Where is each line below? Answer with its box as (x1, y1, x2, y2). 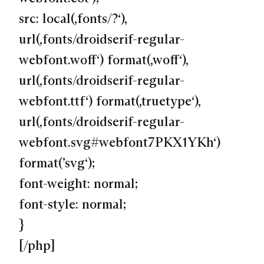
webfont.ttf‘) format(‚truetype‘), (19, 93, 200, 110)
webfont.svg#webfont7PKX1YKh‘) (19, 134, 220, 151)
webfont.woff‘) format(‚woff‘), (19, 51, 188, 68)
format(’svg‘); (19, 154, 95, 171)
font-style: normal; (19, 196, 126, 213)
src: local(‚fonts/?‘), (19, 10, 127, 27)
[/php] (19, 237, 55, 254)
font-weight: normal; (19, 175, 138, 192)
